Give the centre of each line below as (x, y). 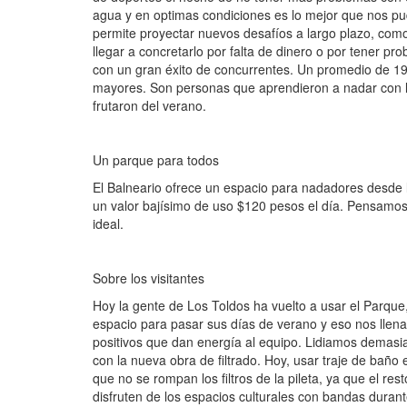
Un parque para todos (156, 160)
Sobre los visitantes (149, 278)
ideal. (108, 223)
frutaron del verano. (149, 105)
